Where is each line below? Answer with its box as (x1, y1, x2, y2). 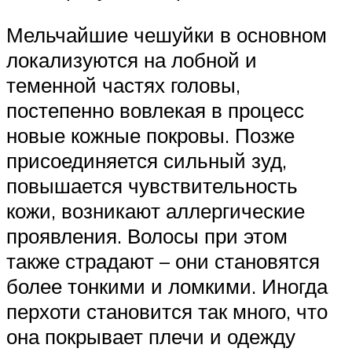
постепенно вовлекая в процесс (6, 97, 304, 123)
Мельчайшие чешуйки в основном (6, 22, 327, 47)
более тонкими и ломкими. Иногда (6, 273, 328, 299)
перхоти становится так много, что (6, 299, 328, 324)
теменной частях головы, (6, 72, 240, 97)
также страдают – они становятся (6, 248, 320, 273)
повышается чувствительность (6, 173, 298, 198)
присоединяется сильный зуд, (6, 148, 287, 173)
